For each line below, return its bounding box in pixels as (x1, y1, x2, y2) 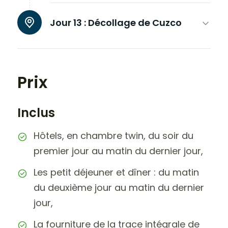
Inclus (17, 104, 55, 121)
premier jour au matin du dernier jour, (34, 145, 203, 157)
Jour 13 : (50, 16, 86, 29)
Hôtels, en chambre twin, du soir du (34, 129, 193, 142)
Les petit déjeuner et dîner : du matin (34, 166, 199, 179)
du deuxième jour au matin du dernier (34, 181, 204, 194)
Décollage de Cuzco (88, 16, 182, 29)
